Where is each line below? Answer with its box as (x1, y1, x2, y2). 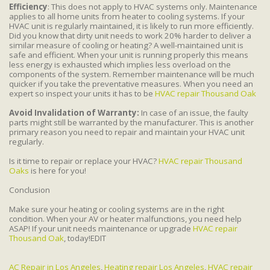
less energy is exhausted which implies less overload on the (9, 58, 231, 70)
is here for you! (29, 165, 86, 176)
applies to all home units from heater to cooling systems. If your (9, 10, 245, 22)
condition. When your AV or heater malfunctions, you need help (9, 213, 242, 224)
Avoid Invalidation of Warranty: (9, 107, 139, 118)
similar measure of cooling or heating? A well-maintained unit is (9, 39, 243, 51)
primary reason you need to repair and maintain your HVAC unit (9, 126, 245, 137)
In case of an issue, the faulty (139, 107, 248, 118)
